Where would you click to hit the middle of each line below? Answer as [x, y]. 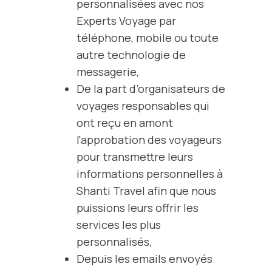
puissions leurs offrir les [137, 208]
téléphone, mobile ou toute [147, 38]
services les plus [118, 225]
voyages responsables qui [143, 106]
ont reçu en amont [124, 123]
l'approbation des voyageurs [149, 140]
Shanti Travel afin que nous [146, 191]
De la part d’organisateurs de [151, 89]
